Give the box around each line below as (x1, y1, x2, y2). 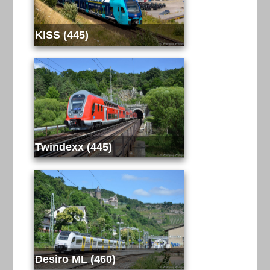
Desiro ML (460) (34, 252, 116, 265)
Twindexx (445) (34, 140, 112, 153)
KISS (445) (34, 28, 89, 41)
